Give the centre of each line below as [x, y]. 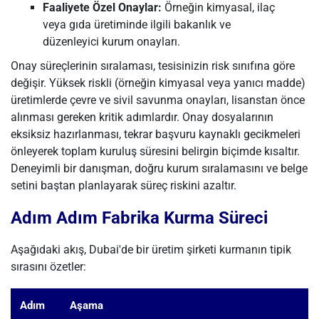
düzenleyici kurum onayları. [111, 42]
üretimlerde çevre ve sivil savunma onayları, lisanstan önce [158, 100]
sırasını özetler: [48, 267]
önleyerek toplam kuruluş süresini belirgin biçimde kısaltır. [155, 151]
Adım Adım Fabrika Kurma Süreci [139, 218]
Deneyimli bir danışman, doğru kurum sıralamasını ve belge [159, 168]
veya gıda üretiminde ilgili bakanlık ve [137, 25]
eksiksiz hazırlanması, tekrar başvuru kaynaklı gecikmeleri [156, 134]
